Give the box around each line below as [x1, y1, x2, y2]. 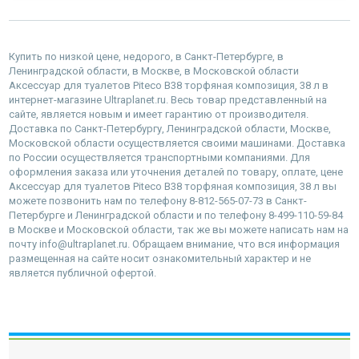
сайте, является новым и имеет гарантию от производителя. [9, 107, 309, 120]
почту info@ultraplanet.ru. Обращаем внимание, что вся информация [9, 237, 340, 250]
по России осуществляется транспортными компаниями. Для [9, 151, 310, 163]
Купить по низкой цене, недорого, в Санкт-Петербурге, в [9, 50, 284, 63]
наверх [161, 333, 198, 345]
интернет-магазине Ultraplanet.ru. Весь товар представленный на [9, 93, 327, 106]
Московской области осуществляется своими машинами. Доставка [9, 136, 345, 149]
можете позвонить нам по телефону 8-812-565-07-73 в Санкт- [9, 194, 307, 207]
